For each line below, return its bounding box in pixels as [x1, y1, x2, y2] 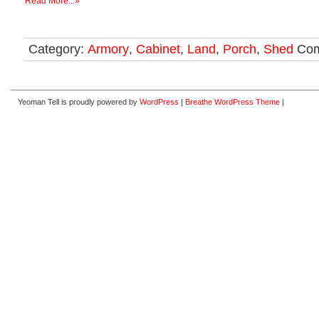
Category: [28, 41, 88, 56]
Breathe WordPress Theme [185, 97, 280, 106]
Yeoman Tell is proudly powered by [18, 97, 140, 106]
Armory [88, 41, 129, 56]
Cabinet [136, 41, 180, 56]
